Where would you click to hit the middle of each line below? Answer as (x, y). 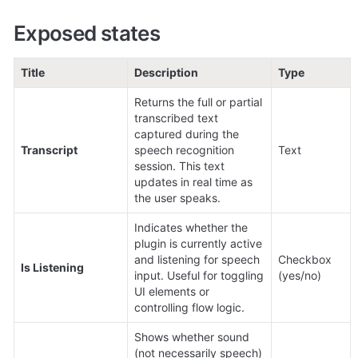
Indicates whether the (191, 228)
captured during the (187, 134)
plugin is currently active (198, 244)
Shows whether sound (192, 337)
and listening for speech (197, 260)
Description (166, 73)
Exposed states (87, 34)
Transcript (49, 150)
